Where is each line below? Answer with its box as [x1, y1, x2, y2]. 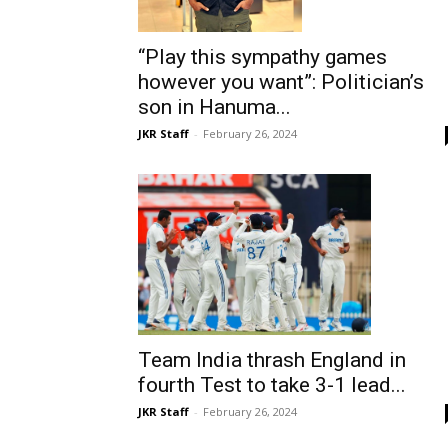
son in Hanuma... [138, 95, 291, 120]
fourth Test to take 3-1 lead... [138, 372, 406, 397]
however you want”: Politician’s [138, 70, 424, 95]
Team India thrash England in [138, 347, 406, 372]
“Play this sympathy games [138, 45, 387, 70]
